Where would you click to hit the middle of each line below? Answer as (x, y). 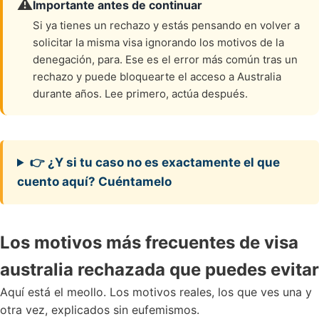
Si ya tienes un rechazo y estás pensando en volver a (166, 25)
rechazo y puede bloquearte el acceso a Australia (157, 77)
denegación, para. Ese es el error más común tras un (165, 59)
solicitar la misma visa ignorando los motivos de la (158, 42)
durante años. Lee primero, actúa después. (140, 94)
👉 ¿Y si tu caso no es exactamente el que (155, 162)
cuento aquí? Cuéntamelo (94, 182)
